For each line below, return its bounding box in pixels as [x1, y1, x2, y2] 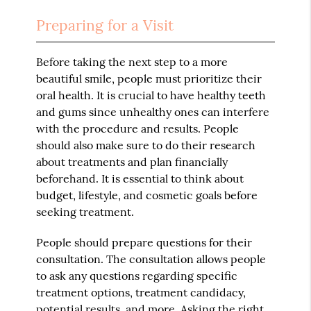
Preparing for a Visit [36, 16, 174, 35]
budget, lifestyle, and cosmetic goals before [36, 188, 258, 203]
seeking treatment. [36, 205, 135, 219]
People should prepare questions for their [36, 235, 253, 250]
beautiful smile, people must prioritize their [36, 72, 262, 86]
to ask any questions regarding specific [36, 269, 238, 283]
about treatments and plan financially [36, 155, 228, 169]
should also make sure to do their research [36, 138, 256, 153]
